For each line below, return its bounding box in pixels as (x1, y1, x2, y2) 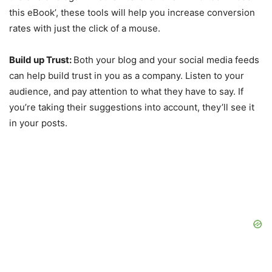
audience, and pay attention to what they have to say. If (9, 86, 243, 98)
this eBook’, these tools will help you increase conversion (9, 7, 255, 19)
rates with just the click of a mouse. (9, 22, 160, 35)
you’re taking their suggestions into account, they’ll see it (9, 101, 254, 114)
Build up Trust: (9, 54, 73, 66)
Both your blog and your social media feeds (73, 54, 259, 66)
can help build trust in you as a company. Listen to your (9, 70, 244, 82)
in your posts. (9, 117, 67, 129)
